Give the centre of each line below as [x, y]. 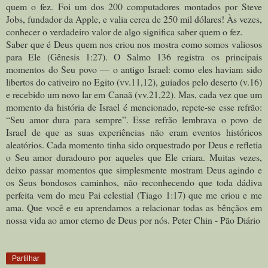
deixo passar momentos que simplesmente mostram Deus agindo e [134, 169]
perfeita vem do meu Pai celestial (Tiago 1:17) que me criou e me [134, 194]
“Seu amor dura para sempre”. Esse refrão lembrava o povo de [134, 119]
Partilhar [26, 258]
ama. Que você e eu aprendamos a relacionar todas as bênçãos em [134, 207]
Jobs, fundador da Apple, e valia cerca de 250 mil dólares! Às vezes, [134, 19]
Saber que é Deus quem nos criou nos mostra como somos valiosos [134, 44]
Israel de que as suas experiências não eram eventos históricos [134, 132]
